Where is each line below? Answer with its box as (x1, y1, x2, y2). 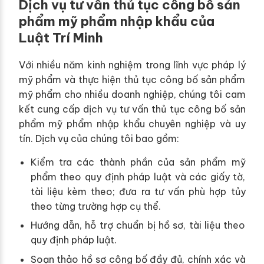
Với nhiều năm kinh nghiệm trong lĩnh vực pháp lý (18, 58, 246, 71)
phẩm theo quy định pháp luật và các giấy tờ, (30, 170, 246, 183)
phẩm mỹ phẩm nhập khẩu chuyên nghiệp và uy (18, 117, 246, 130)
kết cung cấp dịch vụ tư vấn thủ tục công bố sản (18, 103, 246, 115)
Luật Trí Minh (18, 29, 103, 46)
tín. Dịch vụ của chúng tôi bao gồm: (18, 132, 179, 144)
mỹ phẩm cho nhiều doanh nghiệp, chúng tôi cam (18, 88, 246, 100)
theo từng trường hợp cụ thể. (30, 200, 166, 212)
